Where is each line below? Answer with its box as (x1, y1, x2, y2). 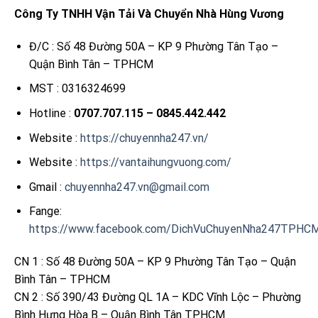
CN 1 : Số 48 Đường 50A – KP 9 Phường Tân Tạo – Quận (14, 255, 296, 269)
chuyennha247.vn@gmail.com (64, 180, 209, 194)
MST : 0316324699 (28, 82, 126, 96)
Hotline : (28, 106, 74, 120)
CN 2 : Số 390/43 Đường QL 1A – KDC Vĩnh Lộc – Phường (14, 290, 301, 305)
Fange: (28, 204, 62, 219)
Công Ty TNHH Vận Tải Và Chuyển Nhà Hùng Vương (14, 6, 284, 21)
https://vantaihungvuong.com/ (79, 155, 231, 170)
